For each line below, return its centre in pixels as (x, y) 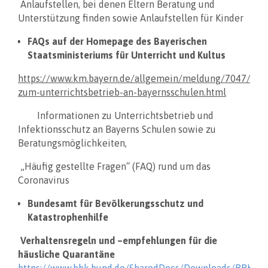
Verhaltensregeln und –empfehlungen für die (118, 240)
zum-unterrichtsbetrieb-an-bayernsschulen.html (122, 92)
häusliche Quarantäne (68, 254)
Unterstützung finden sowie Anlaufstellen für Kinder (131, 18)
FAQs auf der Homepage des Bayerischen (117, 41)
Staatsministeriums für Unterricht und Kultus (127, 55)
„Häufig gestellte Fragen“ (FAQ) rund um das (114, 166)
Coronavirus (44, 180)
